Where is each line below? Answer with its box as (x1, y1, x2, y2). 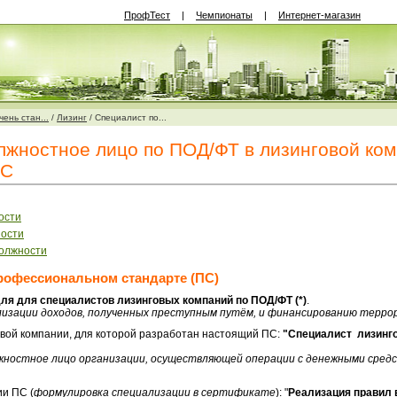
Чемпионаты (196, 10, 253, 20)
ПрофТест (124, 10, 170, 20)
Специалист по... (95, 113, 167, 122)
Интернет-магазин (278, 10, 361, 20)
